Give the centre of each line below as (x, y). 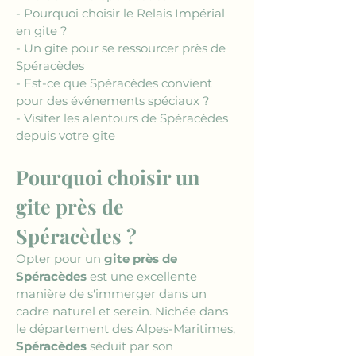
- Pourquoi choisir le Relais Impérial (122, 13)
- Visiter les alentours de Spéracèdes (124, 118)
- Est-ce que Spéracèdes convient (116, 83)
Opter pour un (60, 259)
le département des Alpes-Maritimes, (127, 329)
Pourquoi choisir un (110, 177)
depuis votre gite (66, 135)
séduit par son (132, 346)
